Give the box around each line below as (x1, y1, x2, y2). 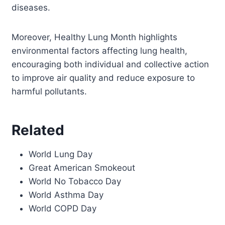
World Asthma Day (29, 189, 104, 200)
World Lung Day (29, 149, 93, 159)
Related (12, 121, 65, 139)
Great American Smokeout (29, 162, 136, 173)
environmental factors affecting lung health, (12, 45, 188, 56)
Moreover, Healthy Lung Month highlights (12, 32, 178, 42)
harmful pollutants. (12, 86, 87, 96)
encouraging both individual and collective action (12, 59, 209, 69)
